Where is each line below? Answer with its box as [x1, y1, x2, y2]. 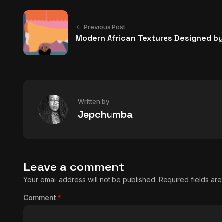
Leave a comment [23, 159, 124, 174]
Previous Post [84, 23, 125, 31]
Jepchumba [78, 108, 133, 121]
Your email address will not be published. [23, 175, 157, 184]
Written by [78, 97, 109, 105]
